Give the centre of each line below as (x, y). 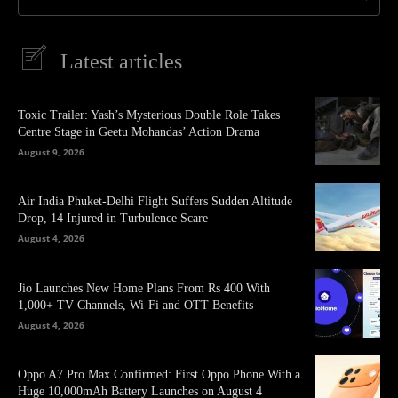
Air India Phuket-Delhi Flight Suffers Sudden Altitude (155, 202)
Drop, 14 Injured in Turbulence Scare (113, 219)
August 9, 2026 (51, 152)
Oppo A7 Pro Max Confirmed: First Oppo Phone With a (159, 374)
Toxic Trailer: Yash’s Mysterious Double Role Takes (149, 115)
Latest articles (121, 61)
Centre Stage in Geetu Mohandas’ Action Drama (139, 132)
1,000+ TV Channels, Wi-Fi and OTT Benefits (135, 305)
